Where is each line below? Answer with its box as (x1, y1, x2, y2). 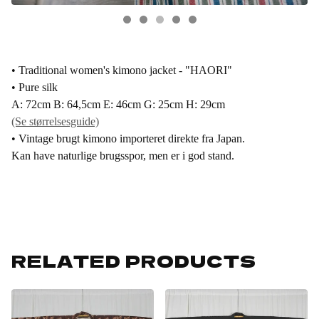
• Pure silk (11, 81, 58, 94)
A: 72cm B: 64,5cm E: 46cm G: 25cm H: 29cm (11, 98, 225, 111)
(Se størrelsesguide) (11, 115, 99, 128)
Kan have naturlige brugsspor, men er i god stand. (11, 150, 234, 162)
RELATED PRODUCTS (11, 248, 256, 273)
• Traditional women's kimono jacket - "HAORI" (11, 64, 232, 77)
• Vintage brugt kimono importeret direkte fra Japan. (11, 132, 245, 145)
